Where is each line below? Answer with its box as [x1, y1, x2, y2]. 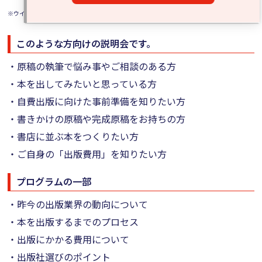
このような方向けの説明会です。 [16, 36, 156, 50]
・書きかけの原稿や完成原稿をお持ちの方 [8, 112, 186, 126]
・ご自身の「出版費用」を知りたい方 [8, 147, 167, 161]
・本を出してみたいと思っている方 [8, 77, 157, 91]
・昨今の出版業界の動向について [8, 197, 149, 211]
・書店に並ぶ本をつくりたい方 [8, 129, 139, 143]
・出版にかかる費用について [8, 232, 130, 246]
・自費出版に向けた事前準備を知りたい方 [8, 94, 186, 108]
